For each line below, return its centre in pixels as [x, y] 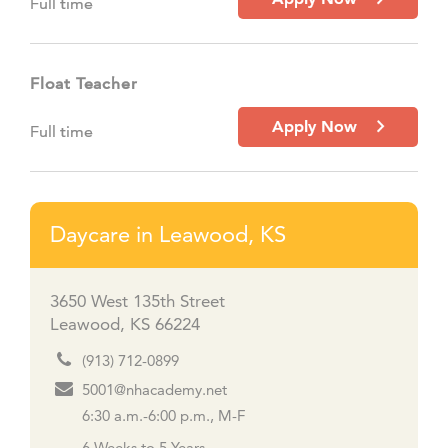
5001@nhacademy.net [154, 390]
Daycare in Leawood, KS [168, 234]
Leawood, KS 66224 [125, 324]
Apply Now [321, 126]
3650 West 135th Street [137, 301]
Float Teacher [84, 83]
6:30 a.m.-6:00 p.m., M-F [163, 416]
